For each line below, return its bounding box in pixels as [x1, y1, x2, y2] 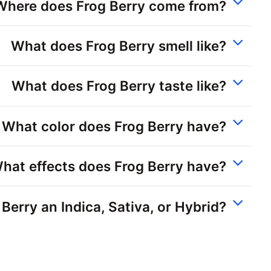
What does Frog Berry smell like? [11, 38, 226, 54]
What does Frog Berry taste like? [11, 77, 226, 94]
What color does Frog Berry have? [2, 117, 226, 134]
